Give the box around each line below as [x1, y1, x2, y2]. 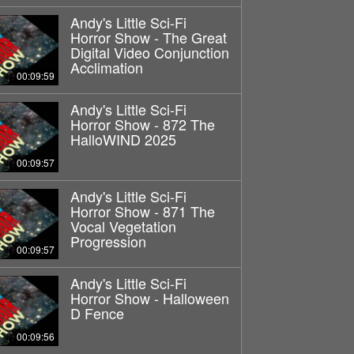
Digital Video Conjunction [70, 42, 229, 63]
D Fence [70, 302, 124, 323]
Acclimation [70, 57, 143, 78]
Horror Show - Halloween [70, 287, 229, 308]
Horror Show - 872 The [70, 113, 215, 134]
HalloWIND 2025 [70, 128, 176, 149]
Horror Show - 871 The [70, 200, 215, 221]
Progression [70, 230, 146, 251]
